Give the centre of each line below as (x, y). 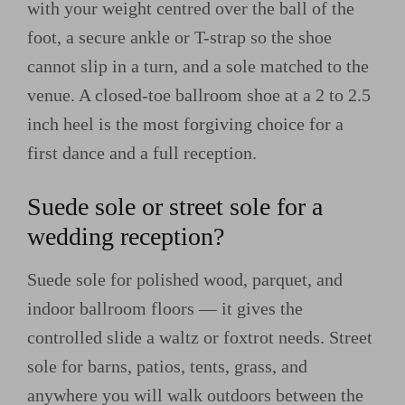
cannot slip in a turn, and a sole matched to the (198, 66)
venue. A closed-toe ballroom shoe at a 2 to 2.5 (199, 94)
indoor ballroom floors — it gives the (165, 309)
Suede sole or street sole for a (175, 207)
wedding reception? (126, 237)
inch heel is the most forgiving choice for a (185, 123)
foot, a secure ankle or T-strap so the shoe (179, 37)
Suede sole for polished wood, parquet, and (185, 280)
